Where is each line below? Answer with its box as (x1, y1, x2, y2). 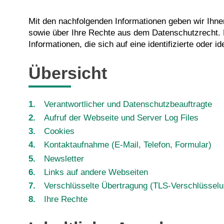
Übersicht (28, 63, 107, 82)
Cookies (43, 126, 74, 136)
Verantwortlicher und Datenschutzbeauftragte (43, 99, 212, 109)
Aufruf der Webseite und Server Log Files (43, 112, 198, 122)
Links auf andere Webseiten (43, 167, 148, 177)
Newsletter (43, 153, 84, 163)
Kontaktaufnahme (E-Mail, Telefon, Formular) (43, 140, 211, 150)
